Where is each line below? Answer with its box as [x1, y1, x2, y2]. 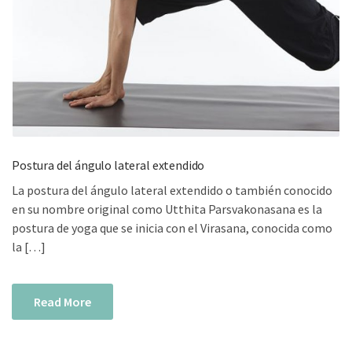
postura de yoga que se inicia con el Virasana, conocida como [12, 220, 332, 236]
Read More [34, 294, 91, 310]
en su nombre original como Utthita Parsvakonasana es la [12, 201, 322, 218]
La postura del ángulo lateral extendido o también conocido [12, 182, 332, 199]
